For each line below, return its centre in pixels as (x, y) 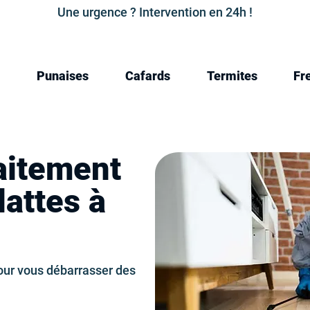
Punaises (62, 76)
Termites (232, 76)
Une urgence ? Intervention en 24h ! (155, 12)
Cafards (147, 76)
